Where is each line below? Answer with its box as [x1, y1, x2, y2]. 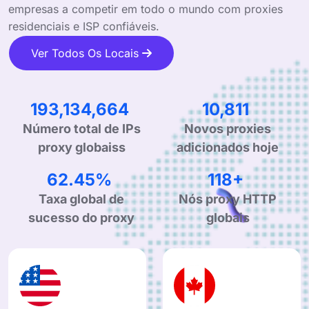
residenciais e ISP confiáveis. [8, 19, 159, 33]
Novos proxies [184, 121, 271, 136]
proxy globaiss [37, 139, 126, 154]
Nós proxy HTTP [179, 191, 277, 206]
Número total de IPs [22, 121, 141, 136]
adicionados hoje [177, 139, 279, 154]
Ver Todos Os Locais [31, 46, 142, 60]
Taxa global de [39, 191, 124, 206]
